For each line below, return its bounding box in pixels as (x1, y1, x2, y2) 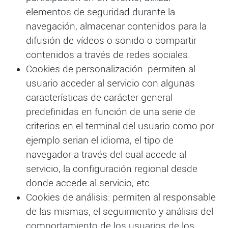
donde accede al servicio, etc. (25, 178, 152, 189)
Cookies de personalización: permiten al (25, 64, 195, 75)
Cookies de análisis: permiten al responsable (25, 192, 216, 204)
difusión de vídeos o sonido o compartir (25, 35, 196, 47)
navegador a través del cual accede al (25, 149, 186, 161)
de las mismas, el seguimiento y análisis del (25, 206, 213, 218)
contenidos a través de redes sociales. (25, 49, 190, 61)
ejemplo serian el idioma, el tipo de (25, 135, 174, 147)
